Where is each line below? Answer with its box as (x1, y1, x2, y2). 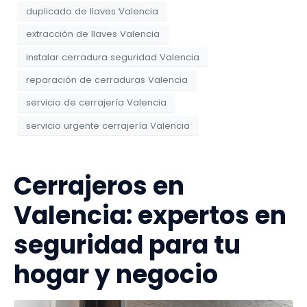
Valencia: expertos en (14, 198, 286, 234)
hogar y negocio (14, 257, 218, 293)
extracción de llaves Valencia (26, 27, 160, 41)
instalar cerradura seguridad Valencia (26, 50, 199, 64)
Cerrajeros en (14, 169, 184, 204)
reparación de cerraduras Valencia (26, 73, 188, 87)
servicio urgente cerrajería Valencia (26, 119, 190, 132)
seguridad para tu (14, 228, 241, 263)
